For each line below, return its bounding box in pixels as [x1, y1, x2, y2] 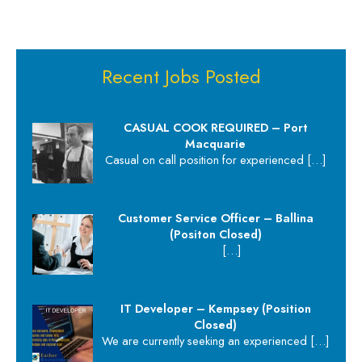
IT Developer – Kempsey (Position [120, 300, 311, 318]
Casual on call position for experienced [105, 150, 308, 168]
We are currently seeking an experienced [102, 332, 311, 350]
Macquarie [185, 134, 246, 152]
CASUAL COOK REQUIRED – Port [123, 118, 308, 136]
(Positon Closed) [169, 225, 262, 243]
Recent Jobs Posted [101, 61, 261, 90]
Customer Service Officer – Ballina [117, 209, 314, 227]
